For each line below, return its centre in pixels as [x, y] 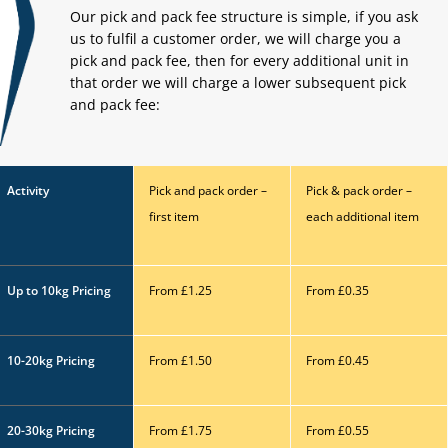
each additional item [363, 216]
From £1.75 [181, 430]
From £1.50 [181, 360]
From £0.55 [338, 430]
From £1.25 [181, 290]
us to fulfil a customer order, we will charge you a [235, 38]
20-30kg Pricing [51, 430]
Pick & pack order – [359, 190]
